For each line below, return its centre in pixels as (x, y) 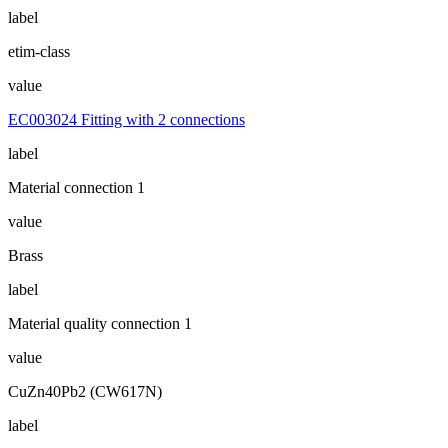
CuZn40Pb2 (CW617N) (85, 391)
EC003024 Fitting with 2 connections (126, 119)
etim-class (39, 51)
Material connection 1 (76, 187)
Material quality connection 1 (100, 323)
